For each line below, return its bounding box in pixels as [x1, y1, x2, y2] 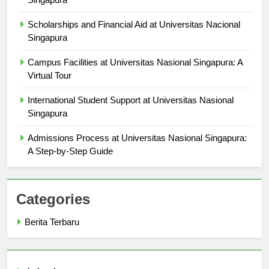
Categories [16, 202, 90, 219]
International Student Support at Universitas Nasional [28, 106, 234, 116]
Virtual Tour [28, 81, 71, 92]
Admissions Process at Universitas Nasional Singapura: [28, 144, 247, 154]
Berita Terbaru [25, 228, 79, 238]
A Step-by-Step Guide [28, 157, 113, 168]
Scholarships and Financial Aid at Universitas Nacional [28, 30, 240, 41]
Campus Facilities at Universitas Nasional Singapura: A [28, 68, 243, 79]
